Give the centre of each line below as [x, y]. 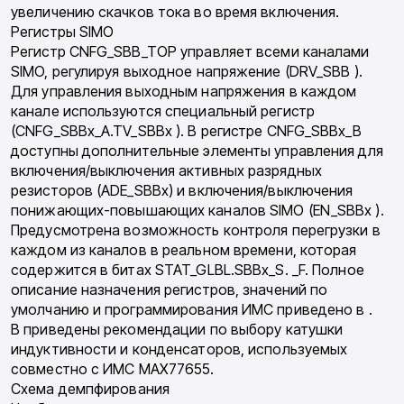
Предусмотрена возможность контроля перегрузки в [196, 230]
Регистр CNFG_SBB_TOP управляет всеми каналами [190, 52]
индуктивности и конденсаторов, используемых [179, 349]
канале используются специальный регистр [163, 111]
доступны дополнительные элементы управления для [197, 151]
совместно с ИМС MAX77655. [113, 369]
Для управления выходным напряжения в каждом [184, 92]
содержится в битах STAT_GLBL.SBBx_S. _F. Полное [188, 270]
